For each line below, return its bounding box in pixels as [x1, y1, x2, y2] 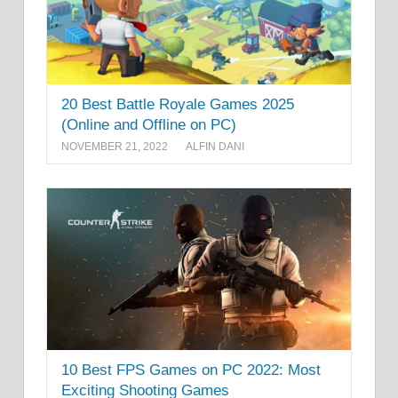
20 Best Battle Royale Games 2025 [61, 95, 294, 113]
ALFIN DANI [186, 140, 244, 154]
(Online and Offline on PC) [61, 115, 236, 133]
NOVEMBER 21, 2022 [61, 140, 168, 154]
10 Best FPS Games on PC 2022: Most [61, 361, 321, 378]
